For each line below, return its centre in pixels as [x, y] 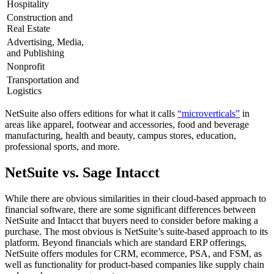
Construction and [40, 17]
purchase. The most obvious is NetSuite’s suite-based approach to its [136, 231]
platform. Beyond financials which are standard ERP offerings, [126, 242]
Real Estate [28, 28]
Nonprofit [26, 66]
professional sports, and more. [62, 146]
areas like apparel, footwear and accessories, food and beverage [127, 124]
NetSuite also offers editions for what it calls [91, 113]
